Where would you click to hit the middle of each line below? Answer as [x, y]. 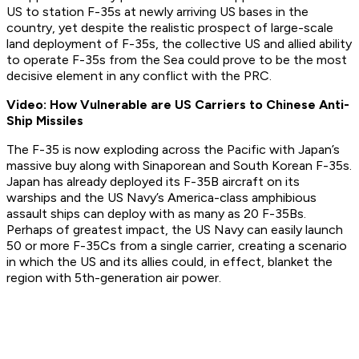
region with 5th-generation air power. [114, 278]
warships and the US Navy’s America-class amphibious [161, 198]
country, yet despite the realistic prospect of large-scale [170, 28]
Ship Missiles [45, 121]
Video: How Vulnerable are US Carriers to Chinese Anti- [178, 105]
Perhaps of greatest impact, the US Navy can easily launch [175, 230]
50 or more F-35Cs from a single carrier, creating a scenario [177, 246]
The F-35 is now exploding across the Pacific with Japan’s [173, 150]
